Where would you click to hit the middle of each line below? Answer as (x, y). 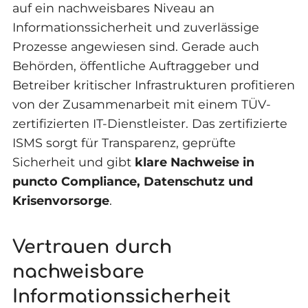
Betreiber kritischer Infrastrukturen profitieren (153, 85)
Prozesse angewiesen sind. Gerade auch (135, 47)
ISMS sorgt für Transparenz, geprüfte (124, 143)
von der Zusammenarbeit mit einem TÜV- (141, 104)
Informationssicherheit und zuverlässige (135, 27)
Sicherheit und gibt (73, 162)
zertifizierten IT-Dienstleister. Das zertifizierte (150, 124)
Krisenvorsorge (60, 201)
